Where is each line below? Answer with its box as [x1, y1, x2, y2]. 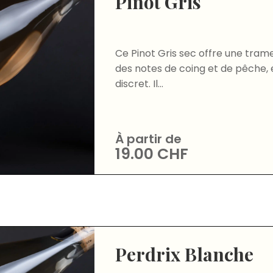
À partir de [115, 130, 182, 147]
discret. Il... [115, 76, 164, 91]
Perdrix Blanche [115, 241, 254, 266]
